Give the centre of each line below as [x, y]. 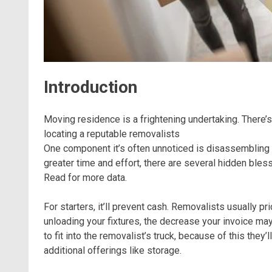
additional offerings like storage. [113, 250]
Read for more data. [85, 177]
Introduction [90, 87]
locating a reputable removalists [112, 134]
